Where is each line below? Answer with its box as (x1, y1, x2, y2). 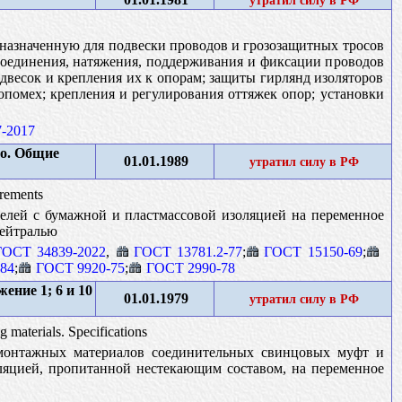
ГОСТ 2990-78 (145, 259, 235, 275)
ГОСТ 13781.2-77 (133, 243, 243, 259)
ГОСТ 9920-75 (35, 259, 125, 275)
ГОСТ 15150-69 (264, 243, 363, 259)
